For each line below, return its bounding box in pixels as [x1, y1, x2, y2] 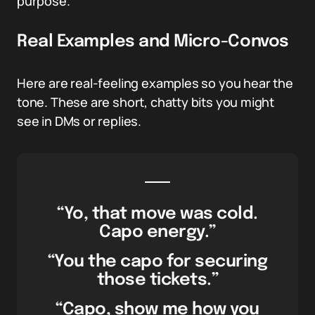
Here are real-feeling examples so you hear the [17, 75, 293, 91]
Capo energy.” [99, 224, 216, 241]
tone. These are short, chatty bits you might [17, 94, 275, 110]
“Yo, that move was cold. [57, 205, 258, 223]
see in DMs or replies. [17, 112, 142, 129]
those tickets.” [96, 271, 219, 289]
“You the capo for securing [47, 253, 268, 271]
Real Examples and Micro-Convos [17, 33, 289, 51]
